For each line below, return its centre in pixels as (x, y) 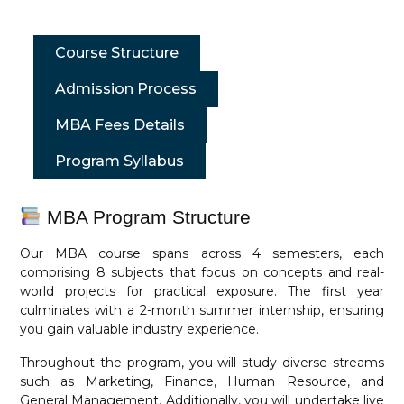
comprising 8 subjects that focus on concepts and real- (202, 272)
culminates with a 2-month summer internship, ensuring (202, 310)
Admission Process (126, 89)
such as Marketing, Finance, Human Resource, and (202, 381)
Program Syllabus (119, 161)
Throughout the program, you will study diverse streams (202, 362)
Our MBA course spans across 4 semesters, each (202, 253)
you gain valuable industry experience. (139, 329)
